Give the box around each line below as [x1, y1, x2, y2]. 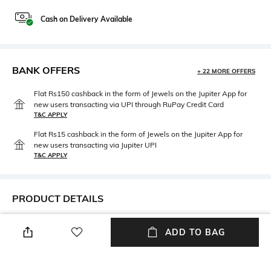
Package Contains [12, 256, 86, 268]
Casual [12, 231, 39, 243]
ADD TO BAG [165, 227, 225, 238]
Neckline [139, 218, 174, 230]
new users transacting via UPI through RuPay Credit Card [34, 100, 224, 109]
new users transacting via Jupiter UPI [34, 140, 157, 150]
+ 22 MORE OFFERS [197, 67, 255, 76]
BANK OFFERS [12, 64, 80, 77]
